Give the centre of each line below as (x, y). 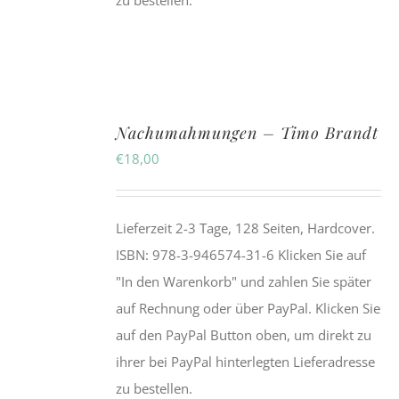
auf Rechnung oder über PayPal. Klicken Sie (248, 309)
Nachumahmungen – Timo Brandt (248, 133)
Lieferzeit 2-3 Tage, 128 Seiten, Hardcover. (246, 228)
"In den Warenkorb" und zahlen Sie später (244, 282)
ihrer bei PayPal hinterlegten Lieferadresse (246, 362)
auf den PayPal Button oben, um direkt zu (244, 335)
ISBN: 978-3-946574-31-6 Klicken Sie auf (243, 255)
